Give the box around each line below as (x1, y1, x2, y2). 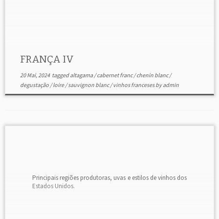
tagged (49, 71, 70, 79)
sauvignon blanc (67, 81, 110, 88)
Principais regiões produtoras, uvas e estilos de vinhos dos (32, 174, 187, 182)
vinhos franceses (112, 81, 155, 88)
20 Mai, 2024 (20, 71, 50, 79)
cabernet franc (96, 71, 133, 79)
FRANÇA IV (20, 53, 74, 65)
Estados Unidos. (32, 182, 75, 191)
